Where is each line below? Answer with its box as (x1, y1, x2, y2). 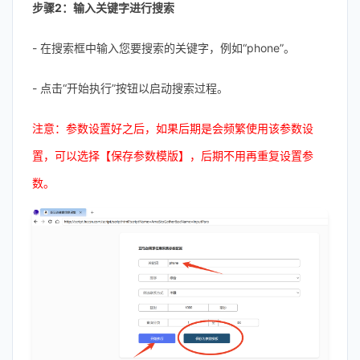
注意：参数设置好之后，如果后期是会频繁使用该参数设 (32, 121, 313, 135)
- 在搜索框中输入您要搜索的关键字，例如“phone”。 (32, 40, 295, 55)
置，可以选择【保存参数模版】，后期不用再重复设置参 (32, 149, 313, 162)
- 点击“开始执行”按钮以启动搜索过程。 (32, 80, 228, 95)
